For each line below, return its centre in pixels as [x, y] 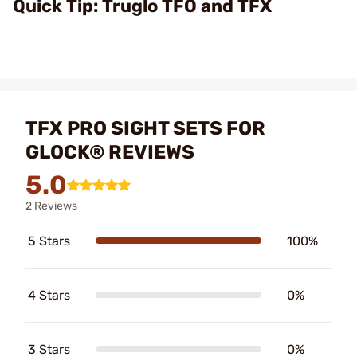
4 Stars [49, 295]
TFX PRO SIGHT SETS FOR [145, 128]
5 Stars [49, 241]
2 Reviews [51, 206]
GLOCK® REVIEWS [110, 152]
